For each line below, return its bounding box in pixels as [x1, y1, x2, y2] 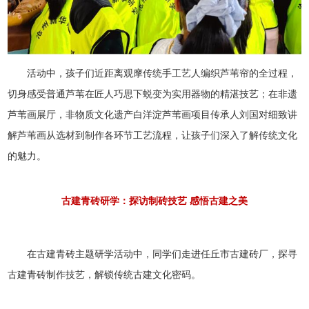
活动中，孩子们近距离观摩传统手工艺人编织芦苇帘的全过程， [27, 68, 298, 79]
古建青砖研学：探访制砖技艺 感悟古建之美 [61, 195, 248, 206]
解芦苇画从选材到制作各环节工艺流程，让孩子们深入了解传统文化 [8, 130, 298, 141]
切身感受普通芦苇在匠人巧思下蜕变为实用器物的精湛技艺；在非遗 [8, 88, 298, 99]
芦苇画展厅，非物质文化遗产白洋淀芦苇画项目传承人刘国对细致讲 [8, 109, 298, 120]
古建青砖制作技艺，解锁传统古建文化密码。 [8, 269, 201, 280]
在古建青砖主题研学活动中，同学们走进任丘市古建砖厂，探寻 [27, 248, 298, 259]
